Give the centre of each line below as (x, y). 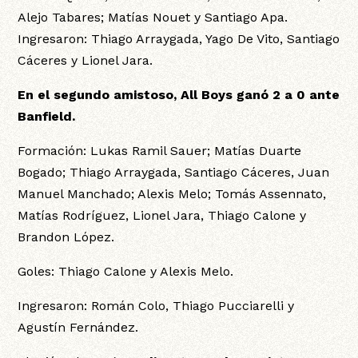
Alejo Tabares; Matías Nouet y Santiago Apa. (153, 18)
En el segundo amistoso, (97, 95)
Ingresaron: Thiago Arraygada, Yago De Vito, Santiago (179, 39)
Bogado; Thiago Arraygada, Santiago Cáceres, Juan (174, 173)
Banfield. (47, 117)
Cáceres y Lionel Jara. (86, 61)
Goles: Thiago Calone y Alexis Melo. (126, 272)
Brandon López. (66, 237)
